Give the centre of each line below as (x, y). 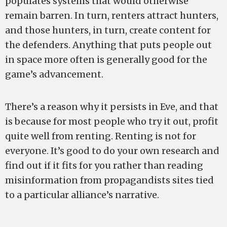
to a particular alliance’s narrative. (82, 195)
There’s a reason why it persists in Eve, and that (112, 107)
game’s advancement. (54, 74)
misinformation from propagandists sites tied (109, 180)
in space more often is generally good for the (106, 60)
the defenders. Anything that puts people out (108, 45)
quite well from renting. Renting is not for (101, 136)
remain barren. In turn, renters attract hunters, (112, 15)
